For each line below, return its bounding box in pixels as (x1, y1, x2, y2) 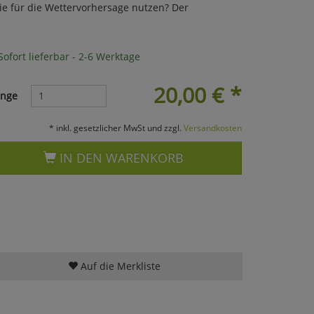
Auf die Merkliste (77, 259, 161, 273)
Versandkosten (183, 121, 242, 133)
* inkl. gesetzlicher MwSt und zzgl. (48, 121, 184, 133)
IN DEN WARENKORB (56, 149, 184, 166)
